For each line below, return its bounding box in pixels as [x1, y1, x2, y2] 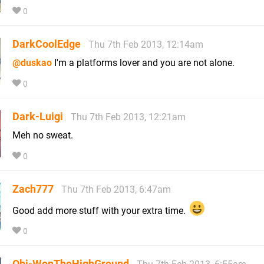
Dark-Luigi [12, 110, 63, 123]
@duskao [12, 57, 52, 68]
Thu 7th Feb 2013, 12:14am [88, 38, 203, 50]
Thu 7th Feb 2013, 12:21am [71, 111, 186, 123]
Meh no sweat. [12, 129, 73, 141]
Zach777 [12, 182, 54, 195]
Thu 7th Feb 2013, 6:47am [61, 183, 171, 195]
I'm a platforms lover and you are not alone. [52, 57, 235, 68]
